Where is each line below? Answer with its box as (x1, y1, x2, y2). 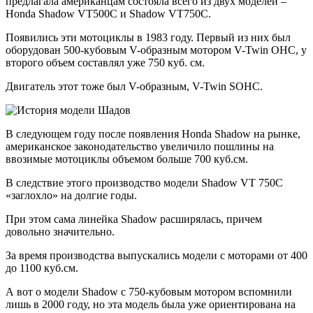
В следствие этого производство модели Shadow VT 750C (6, 176, 283, 189)
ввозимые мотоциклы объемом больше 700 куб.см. (6, 152, 248, 165)
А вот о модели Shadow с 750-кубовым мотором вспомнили (6, 285, 292, 298)
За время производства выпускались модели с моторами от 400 (6, 249, 307, 261)
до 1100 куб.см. (6, 261, 78, 274)
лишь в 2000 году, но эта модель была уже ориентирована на (6, 298, 296, 310)
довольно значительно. (6, 225, 115, 238)
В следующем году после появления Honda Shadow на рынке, (6, 127, 300, 140)
